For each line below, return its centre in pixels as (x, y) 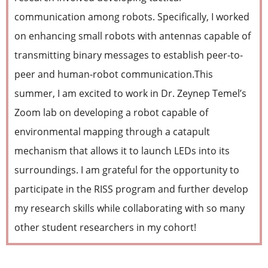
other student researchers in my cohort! (105, 227)
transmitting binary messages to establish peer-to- (129, 55)
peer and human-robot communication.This (114, 74)
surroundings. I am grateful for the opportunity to (127, 170)
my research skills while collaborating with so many (130, 208)
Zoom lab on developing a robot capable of (111, 112)
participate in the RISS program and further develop (131, 189)
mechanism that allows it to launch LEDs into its (122, 151)
